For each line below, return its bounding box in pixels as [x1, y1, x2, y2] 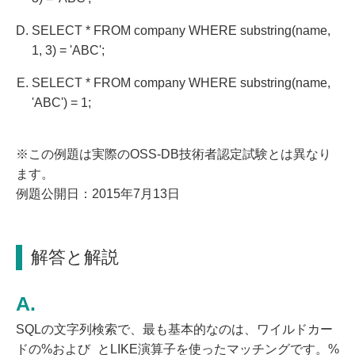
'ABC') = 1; [32, 95, 91, 109]
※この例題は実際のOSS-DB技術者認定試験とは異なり [16, 147, 331, 161]
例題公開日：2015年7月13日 [16, 186, 180, 200]
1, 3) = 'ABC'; [32, 43, 105, 57]
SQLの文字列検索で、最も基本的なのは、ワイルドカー [16, 323, 333, 337]
